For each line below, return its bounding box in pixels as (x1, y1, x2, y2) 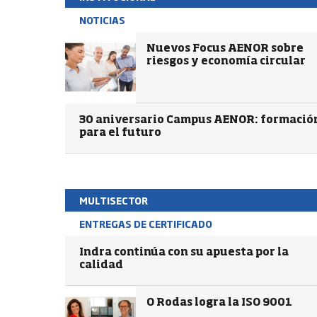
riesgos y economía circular (146, 56, 306, 67)
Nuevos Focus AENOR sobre (146, 43, 304, 54)
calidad (79, 260, 123, 270)
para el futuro (79, 127, 161, 138)
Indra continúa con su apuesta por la (79, 247, 289, 258)
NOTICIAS (79, 13, 125, 27)
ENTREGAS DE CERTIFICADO (79, 217, 212, 231)
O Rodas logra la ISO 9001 (146, 297, 292, 308)
